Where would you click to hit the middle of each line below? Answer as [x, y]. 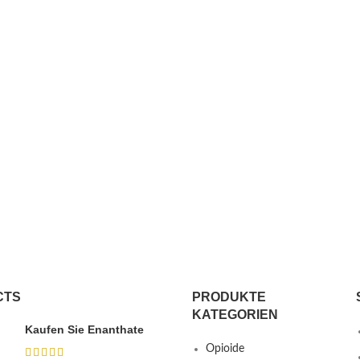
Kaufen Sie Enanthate [84, 330]
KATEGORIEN [235, 315]
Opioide [225, 349]
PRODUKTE [229, 297]
